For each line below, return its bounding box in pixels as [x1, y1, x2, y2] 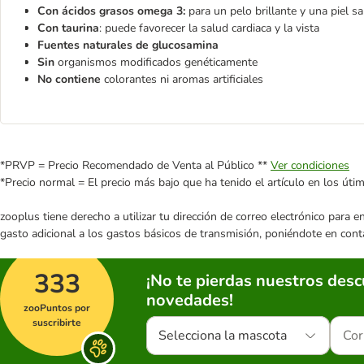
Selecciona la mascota [158, 327, 287, 344]
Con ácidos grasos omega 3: [37, 3, 185, 19]
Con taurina [37, 20, 99, 36]
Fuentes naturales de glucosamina [37, 37, 219, 53]
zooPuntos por [24, 301, 90, 314]
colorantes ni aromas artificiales [104, 71, 263, 87]
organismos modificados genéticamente [58, 54, 258, 70]
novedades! [146, 289, 233, 311]
